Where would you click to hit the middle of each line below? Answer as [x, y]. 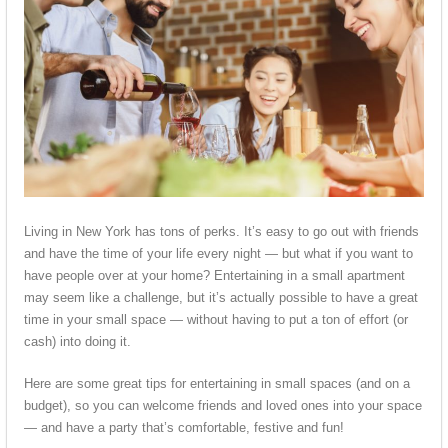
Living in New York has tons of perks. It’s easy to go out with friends [221, 232]
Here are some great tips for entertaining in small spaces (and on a [217, 384]
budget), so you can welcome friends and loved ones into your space [223, 406]
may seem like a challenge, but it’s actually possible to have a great [221, 298]
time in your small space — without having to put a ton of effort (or [216, 320]
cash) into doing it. [77, 342]
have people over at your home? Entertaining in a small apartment [214, 276]
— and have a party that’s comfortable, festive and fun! [184, 428]
